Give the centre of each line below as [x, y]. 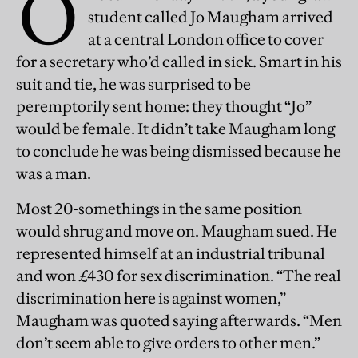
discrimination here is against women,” [151, 298]
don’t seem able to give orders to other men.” [168, 343]
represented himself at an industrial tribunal [171, 254]
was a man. [54, 174]
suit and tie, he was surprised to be [133, 84]
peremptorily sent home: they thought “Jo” [164, 107]
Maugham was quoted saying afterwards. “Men [179, 321]
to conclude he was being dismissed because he [179, 151]
